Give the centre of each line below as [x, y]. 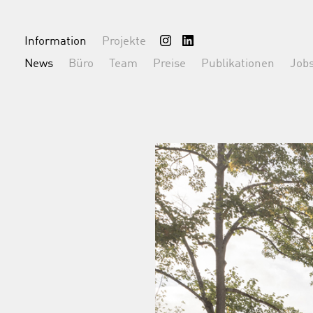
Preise [169, 64]
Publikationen [238, 64]
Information [56, 42]
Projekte [124, 42]
